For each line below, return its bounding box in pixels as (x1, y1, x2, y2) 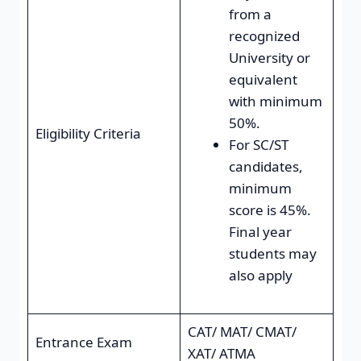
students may (228, 243, 317, 263)
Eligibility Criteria (35, 123, 141, 143)
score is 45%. (228, 200, 311, 219)
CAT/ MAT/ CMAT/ (187, 322, 297, 341)
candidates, (228, 156, 303, 176)
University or (228, 48, 310, 67)
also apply (228, 265, 293, 284)
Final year (228, 222, 292, 241)
